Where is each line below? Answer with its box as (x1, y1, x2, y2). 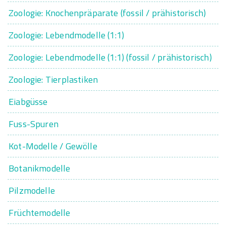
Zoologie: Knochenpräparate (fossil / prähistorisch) (9, 6, 206, 20)
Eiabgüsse (9, 95, 48, 108)
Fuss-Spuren (9, 117, 59, 131)
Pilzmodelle (9, 184, 55, 197)
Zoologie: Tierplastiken (9, 73, 98, 86)
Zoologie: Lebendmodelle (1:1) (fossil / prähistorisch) (9, 50, 212, 64)
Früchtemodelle (9, 206, 71, 219)
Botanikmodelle (9, 161, 71, 175)
